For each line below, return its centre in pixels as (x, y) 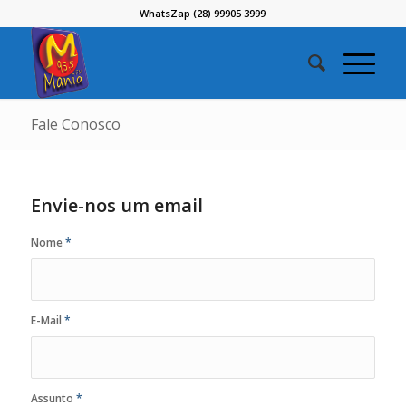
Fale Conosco (75, 124)
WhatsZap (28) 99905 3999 (203, 13)
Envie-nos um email (116, 205)
